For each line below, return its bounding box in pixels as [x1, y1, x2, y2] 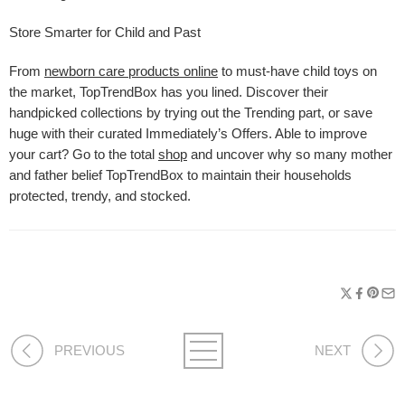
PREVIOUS [54, 343, 125, 358]
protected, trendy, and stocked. [9, 188, 191, 203]
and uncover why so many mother [187, 146, 392, 162]
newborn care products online [44, 63, 218, 79]
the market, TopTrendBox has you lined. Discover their [9, 84, 328, 99]
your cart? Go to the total [9, 146, 158, 162]
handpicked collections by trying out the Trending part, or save [9, 105, 372, 120]
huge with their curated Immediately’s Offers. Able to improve [9, 126, 367, 141]
